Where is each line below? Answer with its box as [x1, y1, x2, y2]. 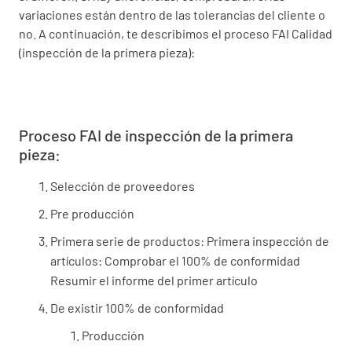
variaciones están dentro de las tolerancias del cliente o [19, 6, 325, 22]
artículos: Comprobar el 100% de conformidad [50, 252, 300, 268]
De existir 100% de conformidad [50, 299, 224, 315]
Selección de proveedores [50, 178, 195, 193]
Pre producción [50, 205, 134, 221]
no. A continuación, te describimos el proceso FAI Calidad [19, 25, 332, 41]
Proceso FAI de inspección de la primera [19, 125, 293, 145]
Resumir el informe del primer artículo [50, 272, 258, 288]
